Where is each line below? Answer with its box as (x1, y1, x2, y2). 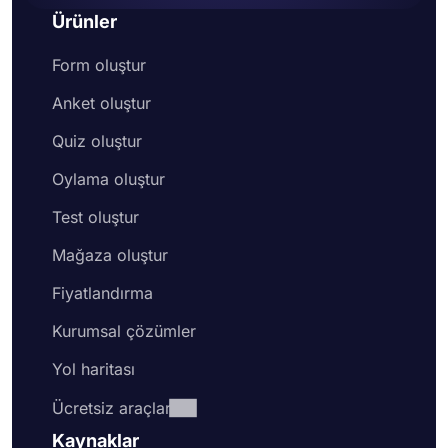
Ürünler (52, 11, 117, 32)
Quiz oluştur (52, 131, 142, 151)
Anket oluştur (52, 93, 151, 113)
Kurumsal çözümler (52, 321, 196, 341)
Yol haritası (52, 359, 135, 379)
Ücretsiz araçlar (52, 398, 171, 418)
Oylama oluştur (52, 169, 165, 189)
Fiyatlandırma (52, 283, 153, 303)
